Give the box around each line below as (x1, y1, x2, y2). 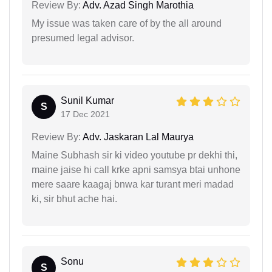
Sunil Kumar (61, 95, 114, 106)
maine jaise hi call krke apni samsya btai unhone (32, 165, 240, 175)
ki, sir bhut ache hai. (32, 194, 117, 205)
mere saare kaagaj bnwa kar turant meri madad (32, 179, 234, 190)
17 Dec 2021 (61, 109, 110, 120)
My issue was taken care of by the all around (32, 18, 222, 29)
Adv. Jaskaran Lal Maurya (81, 132, 194, 143)
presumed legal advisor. (32, 33, 134, 44)
